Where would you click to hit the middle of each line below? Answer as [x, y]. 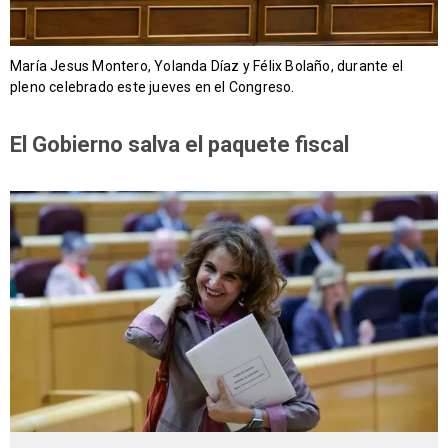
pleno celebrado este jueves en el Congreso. [152, 87]
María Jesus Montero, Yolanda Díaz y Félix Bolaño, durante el [207, 66]
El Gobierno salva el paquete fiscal [179, 145]
